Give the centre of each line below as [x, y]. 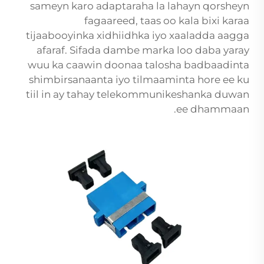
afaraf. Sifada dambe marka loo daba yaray [143, 50]
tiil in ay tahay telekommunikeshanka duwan [138, 95]
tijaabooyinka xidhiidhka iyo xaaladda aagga [138, 36]
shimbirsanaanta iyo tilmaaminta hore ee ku [139, 80]
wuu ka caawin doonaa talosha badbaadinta [138, 65]
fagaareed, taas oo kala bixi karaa [167, 21]
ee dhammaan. [213, 109]
